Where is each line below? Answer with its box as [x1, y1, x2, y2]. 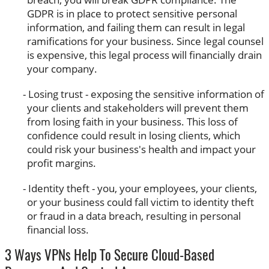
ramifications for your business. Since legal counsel [27, 34, 264, 48]
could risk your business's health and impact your [27, 142, 256, 156]
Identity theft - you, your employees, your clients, [28, 181, 257, 195]
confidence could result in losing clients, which [27, 128, 241, 142]
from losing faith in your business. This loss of [27, 114, 238, 128]
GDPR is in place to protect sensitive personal [27, 6, 238, 20]
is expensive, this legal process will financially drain [27, 47, 262, 62]
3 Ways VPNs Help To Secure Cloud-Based [4, 249, 214, 264]
